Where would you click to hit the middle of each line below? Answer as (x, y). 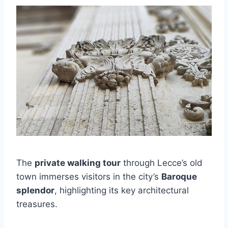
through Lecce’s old (162, 163)
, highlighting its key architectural (122, 191)
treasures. (37, 204)
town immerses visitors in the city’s (89, 177)
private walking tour (78, 163)
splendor (35, 191)
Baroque (179, 177)
